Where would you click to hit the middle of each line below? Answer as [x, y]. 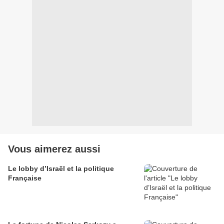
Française [25, 178]
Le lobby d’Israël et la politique [61, 168]
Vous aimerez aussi [54, 149]
